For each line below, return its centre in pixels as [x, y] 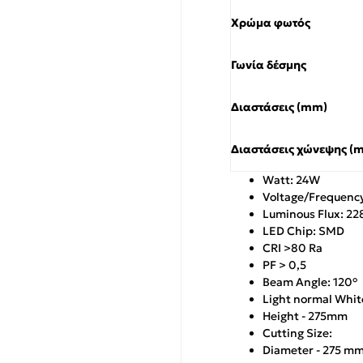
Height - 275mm [305, 316]
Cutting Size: [297, 333]
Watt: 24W [291, 180]
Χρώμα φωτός [271, 23]
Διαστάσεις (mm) [279, 107]
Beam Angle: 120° [310, 282]
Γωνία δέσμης [269, 65]
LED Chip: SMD [303, 231]
